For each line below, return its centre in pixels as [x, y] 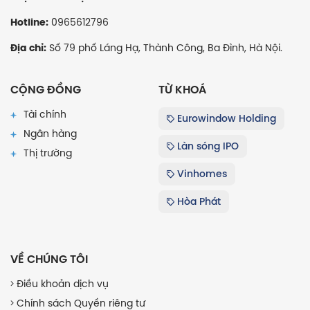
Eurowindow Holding [225, 118]
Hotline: [29, 22]
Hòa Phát [198, 201]
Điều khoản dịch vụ [61, 283]
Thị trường [46, 153]
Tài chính [44, 114]
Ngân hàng [49, 133]
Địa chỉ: [28, 47]
